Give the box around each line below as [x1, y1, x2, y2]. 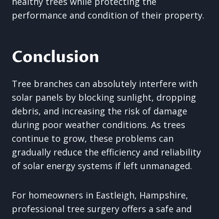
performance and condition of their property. [12, 9, 204, 21]
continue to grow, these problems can [12, 132, 174, 144]
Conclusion [12, 46, 99, 68]
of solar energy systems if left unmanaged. [12, 160, 192, 172]
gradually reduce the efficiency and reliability [12, 146, 201, 158]
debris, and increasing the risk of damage [12, 105, 187, 117]
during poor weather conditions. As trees [12, 119, 185, 131]
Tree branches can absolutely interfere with [12, 78, 197, 89]
